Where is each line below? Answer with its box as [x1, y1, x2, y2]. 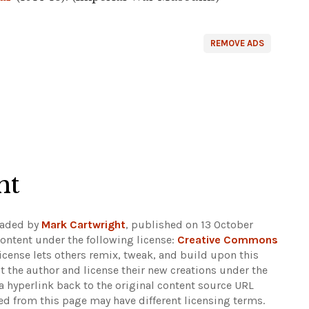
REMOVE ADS [210, 38, 264, 49]
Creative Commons [177, 233, 278, 247]
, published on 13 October [126, 218, 253, 232]
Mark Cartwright [41, 218, 126, 232]
